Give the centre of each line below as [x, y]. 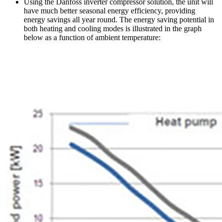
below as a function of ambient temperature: [92, 37]
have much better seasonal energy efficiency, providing [110, 10]
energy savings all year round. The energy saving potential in [119, 19]
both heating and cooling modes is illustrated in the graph [113, 28]
